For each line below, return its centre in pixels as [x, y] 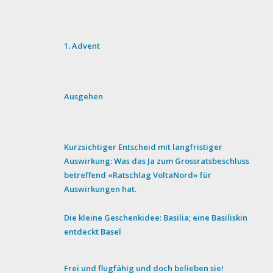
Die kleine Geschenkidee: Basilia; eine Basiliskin [156, 217]
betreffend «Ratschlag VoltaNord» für [138, 175]
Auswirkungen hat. [101, 189]
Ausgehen [84, 96]
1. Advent [82, 45]
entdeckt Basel [93, 231]
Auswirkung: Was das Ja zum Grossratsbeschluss [157, 161]
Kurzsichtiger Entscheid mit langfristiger [144, 147]
